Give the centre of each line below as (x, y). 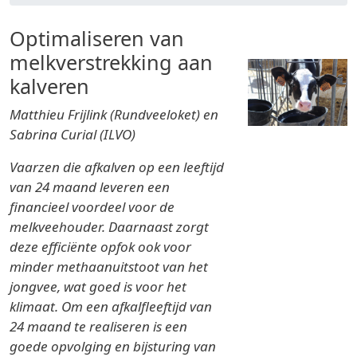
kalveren (49, 86)
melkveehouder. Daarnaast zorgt (109, 227)
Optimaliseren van (97, 39)
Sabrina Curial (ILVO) (73, 135)
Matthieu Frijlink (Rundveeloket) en (114, 115)
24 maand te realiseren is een (98, 327)
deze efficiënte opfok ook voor (100, 247)
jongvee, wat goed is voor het (98, 287)
